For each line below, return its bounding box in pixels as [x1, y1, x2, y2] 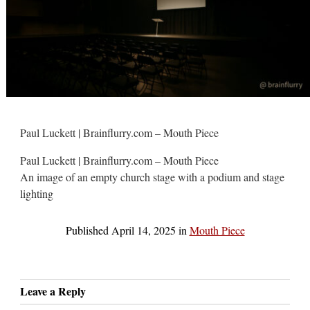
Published [65, 222, 111, 237]
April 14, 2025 [111, 222, 176, 237]
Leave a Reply [20, 282, 86, 299]
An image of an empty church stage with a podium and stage [20, 169, 285, 184]
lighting [20, 185, 54, 201]
